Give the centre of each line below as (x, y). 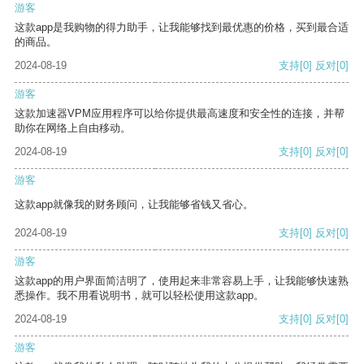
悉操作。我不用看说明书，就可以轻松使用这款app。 (139, 296)
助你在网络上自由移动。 (73, 128)
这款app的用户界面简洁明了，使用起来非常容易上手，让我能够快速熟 (182, 281)
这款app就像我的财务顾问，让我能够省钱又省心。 (134, 205)
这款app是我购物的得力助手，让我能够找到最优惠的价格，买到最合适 (182, 28)
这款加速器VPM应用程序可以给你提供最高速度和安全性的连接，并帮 (180, 114)
